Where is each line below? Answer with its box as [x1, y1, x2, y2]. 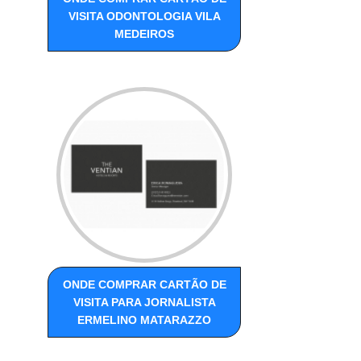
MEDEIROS [114, 27, 175, 40]
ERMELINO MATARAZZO [77, 313, 212, 326]
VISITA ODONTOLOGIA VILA [68, 9, 221, 23]
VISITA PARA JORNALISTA [73, 295, 216, 309]
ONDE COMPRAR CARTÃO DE [62, 277, 226, 291]
